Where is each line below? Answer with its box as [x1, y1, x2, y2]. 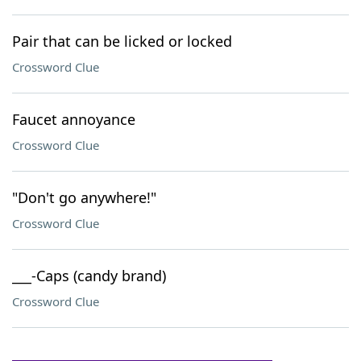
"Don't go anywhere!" [12, 188, 156, 207]
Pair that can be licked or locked [12, 31, 232, 51]
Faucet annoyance [12, 110, 135, 129]
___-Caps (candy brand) [12, 266, 166, 285]
